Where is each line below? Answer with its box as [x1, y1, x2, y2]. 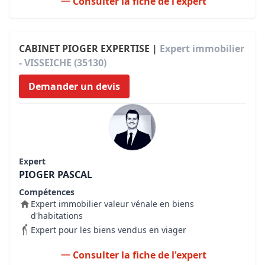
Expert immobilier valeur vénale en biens [31, 198, 194, 209]
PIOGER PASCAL [19, 168, 92, 181]
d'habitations [31, 210, 83, 221]
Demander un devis [28, 80, 120, 93]
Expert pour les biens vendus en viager [31, 224, 186, 235]
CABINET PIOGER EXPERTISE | [19, 42, 160, 55]
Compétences [19, 186, 75, 198]
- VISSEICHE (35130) [19, 56, 106, 69]
